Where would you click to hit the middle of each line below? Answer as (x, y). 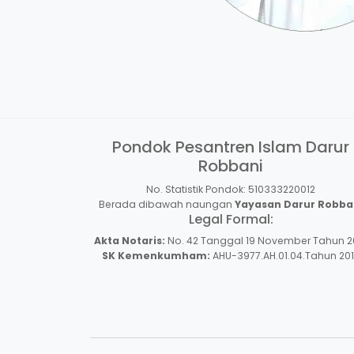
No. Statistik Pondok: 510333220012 (231, 189)
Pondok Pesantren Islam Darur (231, 147)
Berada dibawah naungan (166, 204)
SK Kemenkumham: (156, 255)
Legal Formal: (231, 219)
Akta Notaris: (130, 240)
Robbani (231, 166)
